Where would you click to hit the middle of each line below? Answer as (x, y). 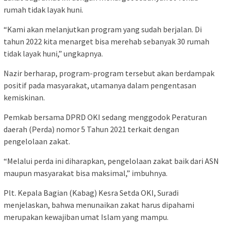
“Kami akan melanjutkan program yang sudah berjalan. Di (103, 30)
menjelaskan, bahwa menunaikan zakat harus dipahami (99, 205)
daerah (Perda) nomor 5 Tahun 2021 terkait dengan (91, 129)
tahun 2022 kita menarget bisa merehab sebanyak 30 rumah (106, 42)
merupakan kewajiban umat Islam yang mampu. (86, 217)
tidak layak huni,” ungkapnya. (53, 54)
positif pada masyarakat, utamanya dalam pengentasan (100, 86)
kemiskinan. (24, 98)
